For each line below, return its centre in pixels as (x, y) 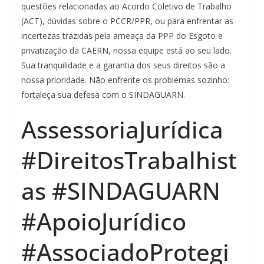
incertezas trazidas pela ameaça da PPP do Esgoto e (122, 35)
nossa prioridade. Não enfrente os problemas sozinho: (125, 80)
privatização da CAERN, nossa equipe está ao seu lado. (126, 50)
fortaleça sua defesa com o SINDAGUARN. (103, 94)
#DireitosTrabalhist (129, 160)
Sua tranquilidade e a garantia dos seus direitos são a (123, 65)
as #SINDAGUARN (121, 190)
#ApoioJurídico (104, 221)
